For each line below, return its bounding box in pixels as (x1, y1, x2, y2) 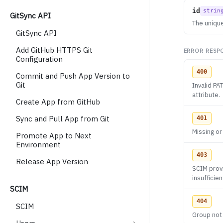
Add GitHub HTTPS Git (16, 45, 93, 55)
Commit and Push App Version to (16, 71, 130, 81)
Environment (16, 140, 61, 149)
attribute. (192, 91, 220, 100)
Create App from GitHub (16, 97, 100, 107)
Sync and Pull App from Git (16, 114, 110, 123)
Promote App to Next (16, 131, 92, 140)
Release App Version (16, 157, 88, 166)
